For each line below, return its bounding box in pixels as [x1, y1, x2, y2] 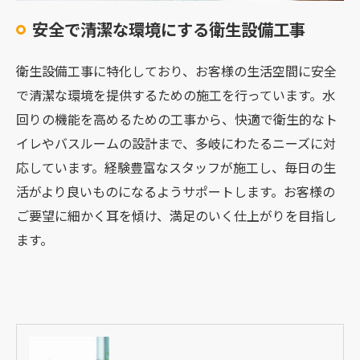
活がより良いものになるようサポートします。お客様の [16, 181, 335, 201]
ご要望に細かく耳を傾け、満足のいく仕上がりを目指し [16, 205, 337, 225]
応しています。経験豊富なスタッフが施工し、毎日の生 [16, 157, 336, 177]
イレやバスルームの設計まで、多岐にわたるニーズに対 [16, 133, 336, 153]
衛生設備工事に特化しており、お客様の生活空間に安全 [16, 60, 337, 80]
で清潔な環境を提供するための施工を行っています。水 [16, 84, 335, 104]
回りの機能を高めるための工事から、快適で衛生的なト [16, 108, 337, 129]
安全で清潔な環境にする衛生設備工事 [32, 16, 305, 41]
